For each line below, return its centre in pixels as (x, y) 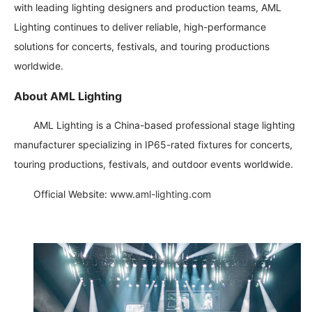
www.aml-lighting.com (161, 194)
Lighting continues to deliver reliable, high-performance (140, 27)
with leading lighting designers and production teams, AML (148, 8)
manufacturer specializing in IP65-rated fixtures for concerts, (154, 145)
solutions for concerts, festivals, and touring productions (142, 47)
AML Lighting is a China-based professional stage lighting (165, 125)
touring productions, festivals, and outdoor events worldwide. (154, 164)
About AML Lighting (68, 96)
